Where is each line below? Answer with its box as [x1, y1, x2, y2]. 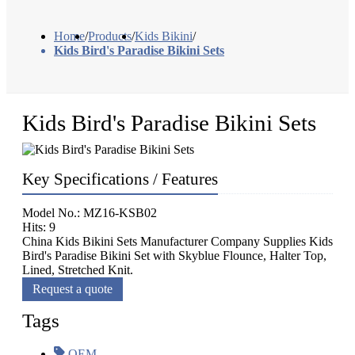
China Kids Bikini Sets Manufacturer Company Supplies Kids [22, 235, 333, 249]
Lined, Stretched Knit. [22, 263, 133, 277]
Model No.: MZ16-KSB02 [22, 206, 157, 220]
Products [88, 29, 132, 44]
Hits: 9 [22, 220, 55, 235]
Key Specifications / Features [22, 170, 218, 189]
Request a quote [32, 282, 113, 296]
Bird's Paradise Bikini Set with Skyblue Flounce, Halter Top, [22, 249, 326, 263]
